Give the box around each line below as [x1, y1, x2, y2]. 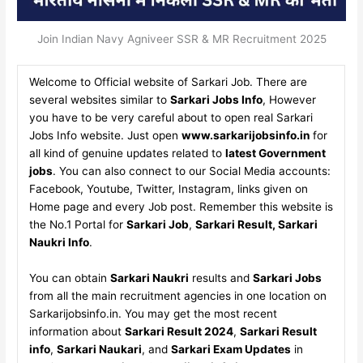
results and [188, 271, 253, 284]
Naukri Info [28, 236, 89, 249]
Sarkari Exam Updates [170, 342, 291, 356]
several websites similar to [28, 93, 170, 106]
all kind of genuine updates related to [28, 147, 225, 160]
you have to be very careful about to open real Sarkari [28, 111, 313, 124]
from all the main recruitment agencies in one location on [28, 288, 327, 302]
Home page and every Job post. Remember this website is [28, 200, 333, 213]
